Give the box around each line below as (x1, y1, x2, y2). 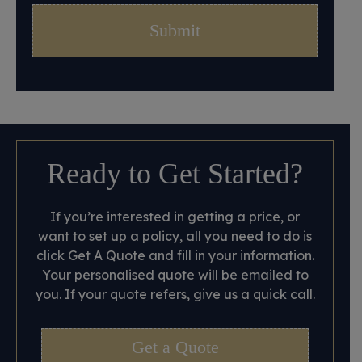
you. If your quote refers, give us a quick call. (35, 286, 315, 302)
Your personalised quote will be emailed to (41, 267, 309, 283)
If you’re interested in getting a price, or (50, 208, 300, 225)
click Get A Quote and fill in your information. (36, 247, 314, 263)
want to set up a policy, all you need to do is (38, 228, 312, 244)
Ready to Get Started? (47, 158, 303, 190)
